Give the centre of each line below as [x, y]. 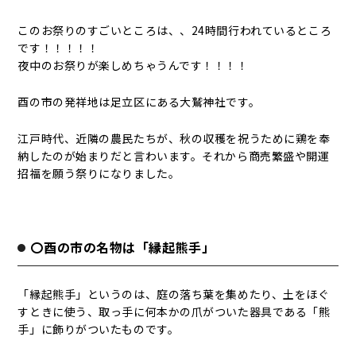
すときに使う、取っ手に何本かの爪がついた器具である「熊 [174, 311]
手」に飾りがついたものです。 [99, 329]
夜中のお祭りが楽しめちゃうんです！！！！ [133, 65]
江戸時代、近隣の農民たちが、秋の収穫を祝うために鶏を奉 [174, 138]
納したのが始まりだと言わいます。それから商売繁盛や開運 [174, 156]
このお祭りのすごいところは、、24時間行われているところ [175, 30]
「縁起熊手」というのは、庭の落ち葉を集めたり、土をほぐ [174, 294]
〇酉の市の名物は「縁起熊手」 [123, 247]
